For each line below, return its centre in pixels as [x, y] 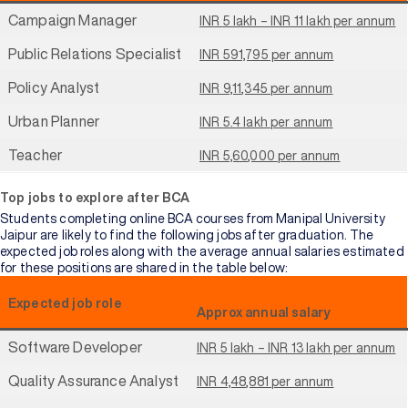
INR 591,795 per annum [267, 55]
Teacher [36, 155]
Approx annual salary [264, 312]
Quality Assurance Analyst [93, 381]
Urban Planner [54, 121]
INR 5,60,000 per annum [270, 156]
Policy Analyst [54, 87]
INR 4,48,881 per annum [265, 382]
